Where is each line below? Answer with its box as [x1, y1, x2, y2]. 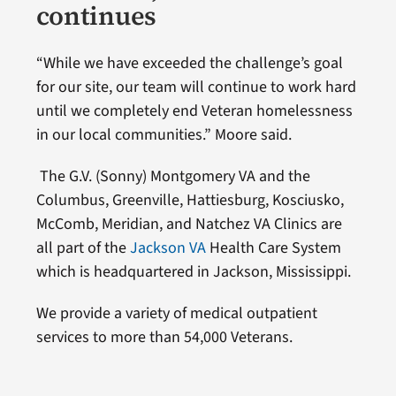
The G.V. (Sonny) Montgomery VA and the [39, 165, 310, 188]
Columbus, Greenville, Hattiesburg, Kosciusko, [35, 189, 344, 212]
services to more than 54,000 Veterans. [35, 326, 293, 349]
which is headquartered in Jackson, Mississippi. [35, 261, 351, 284]
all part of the [35, 237, 130, 260]
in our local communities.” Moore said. [35, 124, 292, 147]
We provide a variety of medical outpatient [35, 302, 317, 325]
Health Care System [205, 237, 341, 260]
